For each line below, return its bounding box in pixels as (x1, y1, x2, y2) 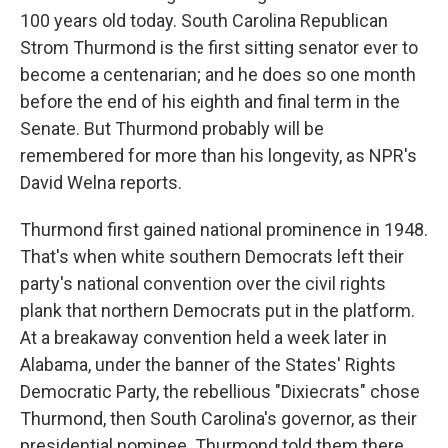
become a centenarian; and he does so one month (20, 63, 416, 85)
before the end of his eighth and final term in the (20, 90, 400, 112)
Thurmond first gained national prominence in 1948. (20, 218, 428, 240)
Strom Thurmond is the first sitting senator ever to (20, 36, 418, 58)
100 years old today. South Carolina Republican (20, 9, 388, 31)
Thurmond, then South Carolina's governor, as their (20, 407, 417, 429)
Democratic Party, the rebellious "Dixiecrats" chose (20, 380, 420, 402)
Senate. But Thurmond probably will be (20, 117, 324, 139)
